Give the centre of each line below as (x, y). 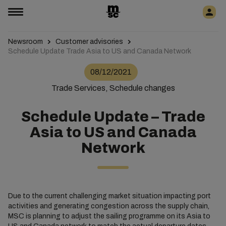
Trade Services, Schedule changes (113, 88)
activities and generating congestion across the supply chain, (108, 206)
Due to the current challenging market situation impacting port (109, 196)
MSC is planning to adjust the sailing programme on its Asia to (109, 216)
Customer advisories (89, 42)
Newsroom (25, 42)
